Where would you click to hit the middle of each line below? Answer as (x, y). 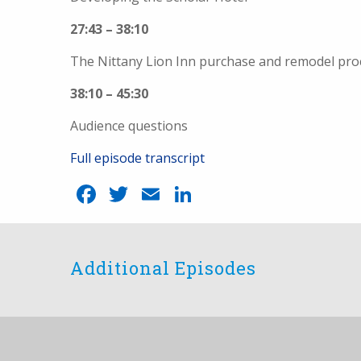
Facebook (156, 194)
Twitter (174, 194)
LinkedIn (248, 194)
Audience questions (129, 126)
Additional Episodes (163, 268)
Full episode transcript (137, 158)
